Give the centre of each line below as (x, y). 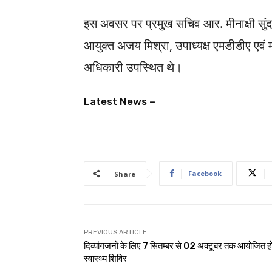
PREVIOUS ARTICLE (115, 232)
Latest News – (120, 101)
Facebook (205, 173)
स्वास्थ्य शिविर (105, 258)
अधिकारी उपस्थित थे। (133, 67)
